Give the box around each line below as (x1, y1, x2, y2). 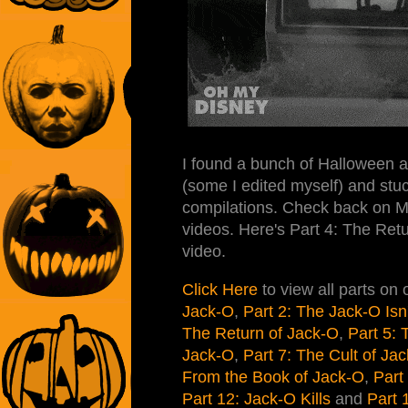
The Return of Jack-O (182, 323, 339, 342)
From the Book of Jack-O (182, 367, 364, 386)
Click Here (182, 280, 258, 299)
